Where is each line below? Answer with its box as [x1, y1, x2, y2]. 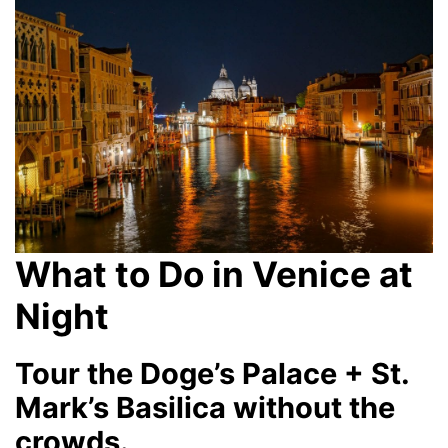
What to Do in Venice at [15, 253, 413, 295]
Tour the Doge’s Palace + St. [15, 356, 409, 391]
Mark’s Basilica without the [15, 390, 395, 425]
